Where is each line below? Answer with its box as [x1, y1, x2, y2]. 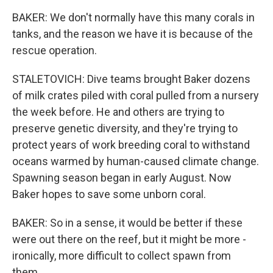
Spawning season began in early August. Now [12, 171, 232, 184]
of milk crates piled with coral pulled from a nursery [12, 89, 259, 102]
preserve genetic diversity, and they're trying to [12, 122, 238, 135]
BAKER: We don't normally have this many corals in [12, 11, 255, 24]
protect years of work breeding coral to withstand [12, 138, 250, 151]
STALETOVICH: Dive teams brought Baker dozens [12, 73, 250, 85]
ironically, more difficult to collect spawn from [12, 249, 231, 262]
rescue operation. [12, 44, 97, 57]
